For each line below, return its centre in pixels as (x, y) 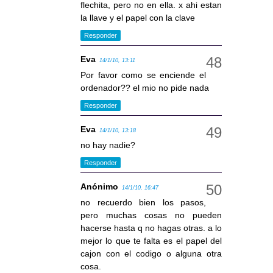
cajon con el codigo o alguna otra (151, 254)
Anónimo (99, 187)
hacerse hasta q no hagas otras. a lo (151, 228)
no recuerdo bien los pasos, (143, 203)
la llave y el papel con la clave (138, 18)
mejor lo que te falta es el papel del (151, 241)
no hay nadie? (108, 145)
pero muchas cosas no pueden (151, 215)
